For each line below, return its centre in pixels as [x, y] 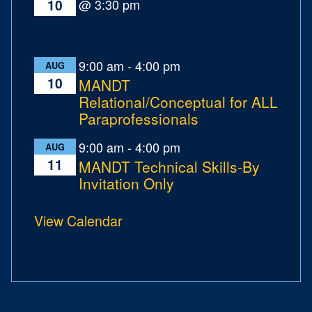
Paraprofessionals [139, 119]
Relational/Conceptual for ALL [178, 102]
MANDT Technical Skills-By [169, 167]
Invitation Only [126, 184]
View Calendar [78, 220]
